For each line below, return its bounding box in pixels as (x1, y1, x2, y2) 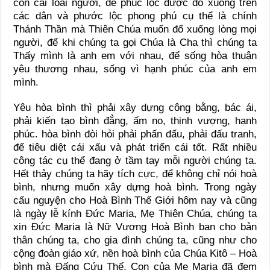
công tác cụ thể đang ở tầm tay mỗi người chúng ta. (13, 154, 257, 166)
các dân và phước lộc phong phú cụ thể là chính (13, 10, 257, 22)
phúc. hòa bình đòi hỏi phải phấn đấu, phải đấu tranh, (13, 128, 257, 140)
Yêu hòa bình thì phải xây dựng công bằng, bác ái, (13, 101, 257, 113)
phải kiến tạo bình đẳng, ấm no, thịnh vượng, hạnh (13, 115, 257, 127)
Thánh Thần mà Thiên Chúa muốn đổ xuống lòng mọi (13, 23, 257, 35)
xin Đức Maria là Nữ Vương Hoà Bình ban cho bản (13, 221, 257, 233)
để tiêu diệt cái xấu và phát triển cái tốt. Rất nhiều (13, 141, 257, 153)
